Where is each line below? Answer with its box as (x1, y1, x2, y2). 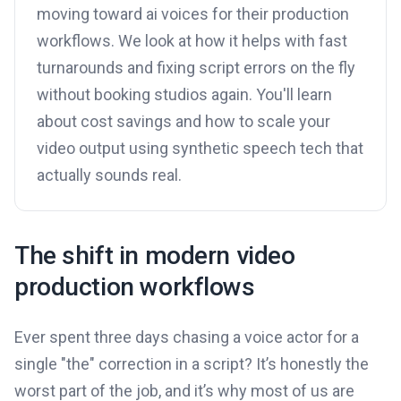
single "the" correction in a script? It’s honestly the (14, 354, 369, 374)
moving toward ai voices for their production (37, 4, 349, 24)
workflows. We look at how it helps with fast (37, 31, 347, 51)
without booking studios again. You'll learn (37, 85, 332, 105)
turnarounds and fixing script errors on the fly (37, 58, 355, 78)
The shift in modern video (14, 241, 295, 271)
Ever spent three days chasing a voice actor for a (14, 328, 359, 347)
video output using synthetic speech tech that (37, 139, 363, 158)
